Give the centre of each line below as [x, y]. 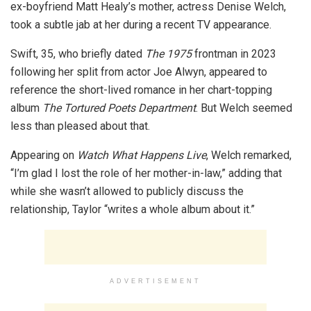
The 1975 [168, 53]
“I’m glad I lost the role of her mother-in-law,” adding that [146, 173]
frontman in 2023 [234, 53]
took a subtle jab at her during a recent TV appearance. [141, 24]
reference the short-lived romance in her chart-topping [141, 90]
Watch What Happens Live [142, 155]
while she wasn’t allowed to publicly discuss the [127, 191]
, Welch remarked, [249, 155]
